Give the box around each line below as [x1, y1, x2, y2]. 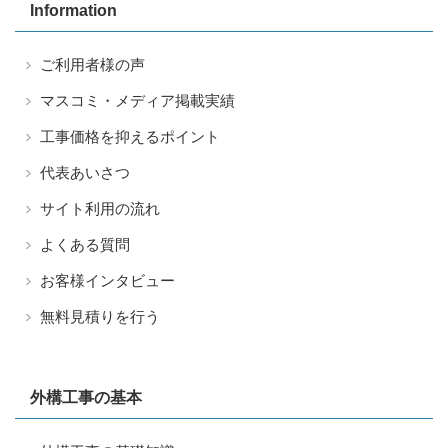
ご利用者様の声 [40, 55, 145, 73]
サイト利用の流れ [40, 199, 160, 217]
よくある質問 [40, 235, 130, 253]
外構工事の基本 [30, 388, 142, 406]
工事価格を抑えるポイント [40, 127, 220, 145]
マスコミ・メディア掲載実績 [40, 91, 235, 109]
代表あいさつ [40, 163, 130, 181]
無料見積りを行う [40, 307, 160, 325]
